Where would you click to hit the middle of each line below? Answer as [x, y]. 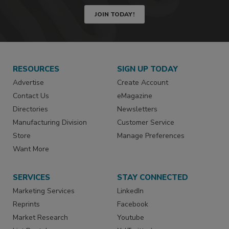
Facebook [133, 204]
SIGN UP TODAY [148, 69]
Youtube [131, 217]
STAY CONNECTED [153, 177]
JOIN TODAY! [114, 14]
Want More [31, 149]
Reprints [26, 204]
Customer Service [146, 122]
